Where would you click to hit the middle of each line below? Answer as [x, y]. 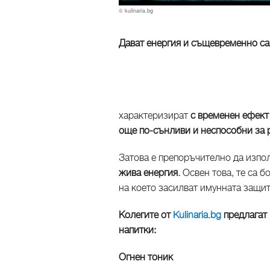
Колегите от [146, 215]
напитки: [137, 230]
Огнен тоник [147, 257]
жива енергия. [151, 173]
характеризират [155, 116]
